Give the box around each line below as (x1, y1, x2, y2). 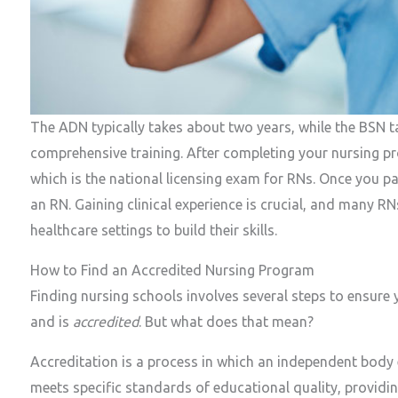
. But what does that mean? (139, 314, 314, 330)
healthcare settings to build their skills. (30, 222, 277, 239)
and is (30, 314, 73, 330)
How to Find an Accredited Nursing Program (30, 262, 314, 279)
